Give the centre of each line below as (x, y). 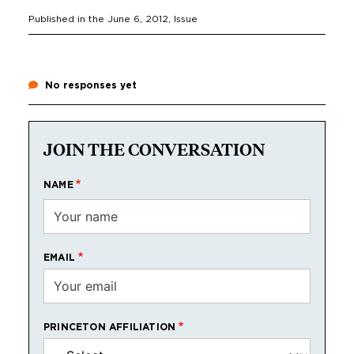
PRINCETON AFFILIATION (110, 327)
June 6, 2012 (138, 19)
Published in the (68, 19)
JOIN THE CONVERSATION (154, 149)
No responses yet (89, 85)
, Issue (183, 19)
